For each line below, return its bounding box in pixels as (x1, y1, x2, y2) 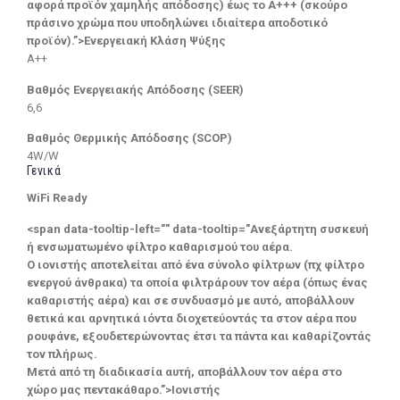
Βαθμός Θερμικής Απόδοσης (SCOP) (27, 131, 232, 146)
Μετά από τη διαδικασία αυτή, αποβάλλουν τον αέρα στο (27, 365, 342, 379)
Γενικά (27, 163, 62, 179)
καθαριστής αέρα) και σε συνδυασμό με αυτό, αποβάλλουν (27, 294, 354, 308)
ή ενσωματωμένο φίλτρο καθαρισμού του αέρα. (27, 240, 293, 254)
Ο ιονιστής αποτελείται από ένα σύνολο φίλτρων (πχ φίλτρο (27, 258, 364, 272)
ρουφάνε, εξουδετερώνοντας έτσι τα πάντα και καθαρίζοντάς (27, 329, 371, 344)
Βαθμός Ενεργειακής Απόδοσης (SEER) (27, 82, 244, 96)
